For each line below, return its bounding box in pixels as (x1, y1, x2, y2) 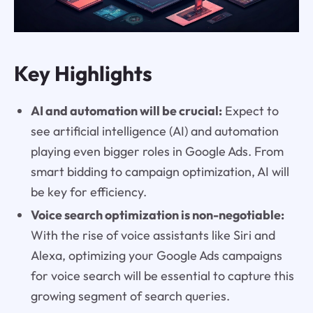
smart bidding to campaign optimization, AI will (30, 163, 289, 180)
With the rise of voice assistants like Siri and (30, 226, 275, 243)
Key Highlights (13, 59, 152, 87)
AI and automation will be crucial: (30, 102, 222, 119)
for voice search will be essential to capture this (30, 267, 294, 284)
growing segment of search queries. (30, 287, 230, 304)
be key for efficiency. (30, 183, 147, 200)
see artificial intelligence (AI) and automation (30, 122, 279, 139)
